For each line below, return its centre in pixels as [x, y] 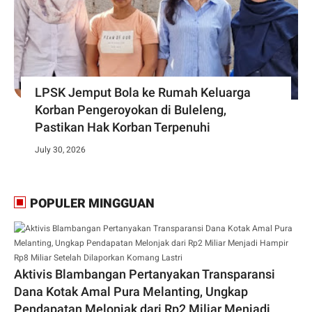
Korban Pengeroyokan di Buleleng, [131, 110]
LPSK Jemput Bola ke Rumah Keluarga [143, 93]
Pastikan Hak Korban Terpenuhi [123, 127]
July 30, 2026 [60, 150]
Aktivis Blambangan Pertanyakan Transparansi [145, 274]
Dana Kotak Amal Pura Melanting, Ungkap [131, 292]
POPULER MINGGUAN [91, 203]
